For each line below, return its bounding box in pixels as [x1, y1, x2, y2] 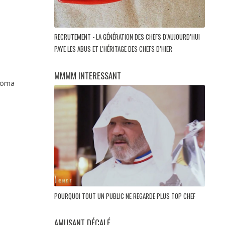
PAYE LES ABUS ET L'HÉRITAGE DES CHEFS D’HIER [54, 43, 174, 54]
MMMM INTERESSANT [54, 69, 121, 82]
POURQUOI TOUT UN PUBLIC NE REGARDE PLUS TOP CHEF [54, 190, 197, 201]
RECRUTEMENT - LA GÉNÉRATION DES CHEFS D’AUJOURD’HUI [54, 31, 200, 42]
